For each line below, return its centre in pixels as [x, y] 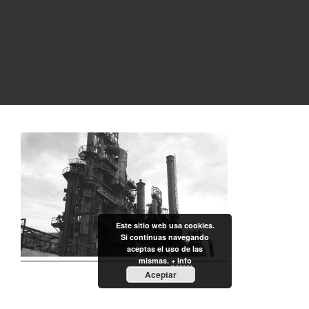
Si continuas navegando [165, 237]
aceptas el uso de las [165, 249]
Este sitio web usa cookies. [165, 225]
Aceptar [161, 275]
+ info [181, 260]
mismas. [154, 260]
